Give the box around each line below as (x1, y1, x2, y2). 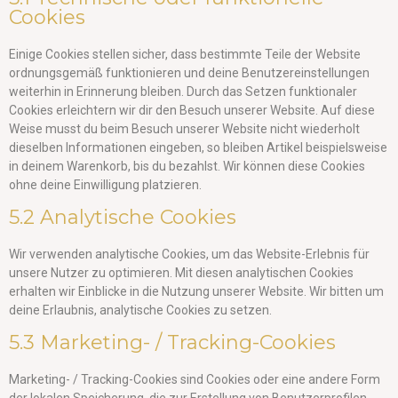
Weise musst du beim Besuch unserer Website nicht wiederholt (9, 122, 360, 136)
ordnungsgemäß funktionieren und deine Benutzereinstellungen (9, 66, 370, 80)
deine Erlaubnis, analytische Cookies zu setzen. (9, 303, 272, 317)
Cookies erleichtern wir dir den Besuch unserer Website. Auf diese (9, 103, 375, 117)
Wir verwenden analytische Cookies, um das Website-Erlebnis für (9, 247, 370, 261)
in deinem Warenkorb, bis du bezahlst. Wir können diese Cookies (9, 159, 365, 173)
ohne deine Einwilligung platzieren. (9, 178, 202, 192)
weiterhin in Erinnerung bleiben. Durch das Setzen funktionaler (9, 84, 357, 99)
